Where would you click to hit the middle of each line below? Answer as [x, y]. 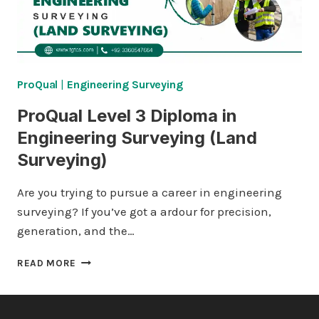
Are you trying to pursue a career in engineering [150, 192]
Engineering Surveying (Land [137, 138]
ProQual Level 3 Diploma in [127, 116]
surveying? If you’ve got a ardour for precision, [144, 211]
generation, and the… [76, 231]
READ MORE [47, 263]
